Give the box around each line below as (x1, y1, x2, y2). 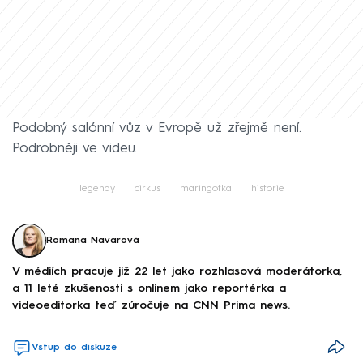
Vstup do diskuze (32, 342, 117, 352)
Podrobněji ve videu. (12, 141, 137, 156)
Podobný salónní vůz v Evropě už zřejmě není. (12, 121, 301, 135)
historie (250, 183, 284, 194)
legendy (79, 183, 115, 194)
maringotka (179, 183, 232, 194)
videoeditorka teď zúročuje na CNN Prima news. (12, 300, 290, 311)
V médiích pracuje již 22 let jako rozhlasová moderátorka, (12, 266, 342, 277)
